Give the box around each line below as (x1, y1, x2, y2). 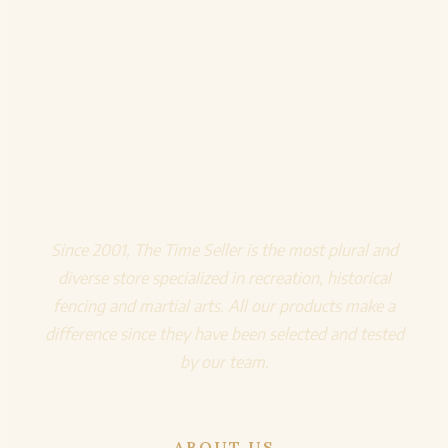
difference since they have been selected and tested (44, 323, 404, 344)
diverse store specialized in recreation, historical (57, 267, 391, 288)
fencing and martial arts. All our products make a (53, 295, 395, 316)
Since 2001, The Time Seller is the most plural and (50, 239, 398, 260)
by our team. (179, 351, 269, 372)
